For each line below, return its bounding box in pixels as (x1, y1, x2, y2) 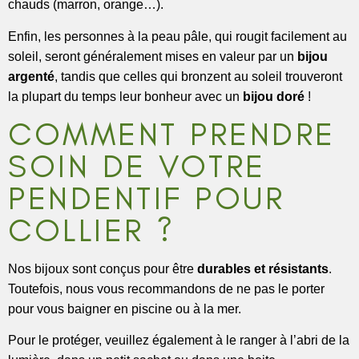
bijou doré (243, 89, 305, 103)
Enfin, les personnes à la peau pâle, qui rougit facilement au (8, 29, 347, 43)
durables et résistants (197, 261, 329, 276)
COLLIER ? (8, 210, 175, 249)
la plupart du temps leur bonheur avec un (8, 89, 243, 103)
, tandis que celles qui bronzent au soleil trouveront (54, 69, 342, 83)
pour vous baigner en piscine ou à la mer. (8, 301, 241, 316)
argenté (8, 69, 54, 83)
